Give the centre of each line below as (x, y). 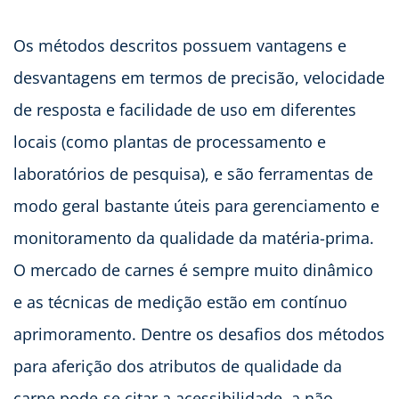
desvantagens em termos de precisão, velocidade (199, 77)
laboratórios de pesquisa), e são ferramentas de (193, 173)
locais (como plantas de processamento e (170, 141)
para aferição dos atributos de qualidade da (178, 366)
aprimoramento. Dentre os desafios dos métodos (199, 334)
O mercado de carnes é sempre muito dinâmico (193, 269)
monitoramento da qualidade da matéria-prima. (194, 237)
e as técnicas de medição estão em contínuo (180, 301)
